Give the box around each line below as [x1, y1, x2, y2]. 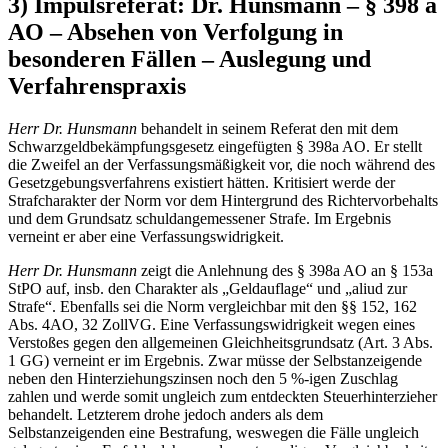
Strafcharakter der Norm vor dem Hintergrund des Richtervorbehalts [8, 191, 438, 209]
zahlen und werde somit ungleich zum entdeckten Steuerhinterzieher [8, 387, 437, 405]
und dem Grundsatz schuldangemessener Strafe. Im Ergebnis [8, 209, 391, 227]
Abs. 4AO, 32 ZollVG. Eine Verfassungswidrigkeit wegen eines [8, 315, 415, 333]
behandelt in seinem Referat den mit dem [141, 119, 398, 137]
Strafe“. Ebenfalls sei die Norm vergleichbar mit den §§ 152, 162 [8, 297, 417, 315]
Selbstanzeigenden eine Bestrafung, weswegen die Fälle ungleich [8, 423, 419, 441]
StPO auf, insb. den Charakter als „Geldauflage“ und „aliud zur [8, 279, 407, 297]
